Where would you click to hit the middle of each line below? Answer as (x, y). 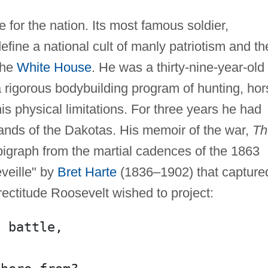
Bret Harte (87, 172)
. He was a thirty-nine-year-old (178, 67)
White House (54, 67)
